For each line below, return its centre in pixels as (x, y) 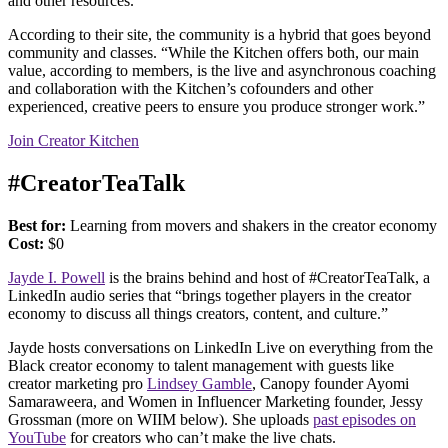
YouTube (37, 437)
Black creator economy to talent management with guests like (201, 365)
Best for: (37, 225)
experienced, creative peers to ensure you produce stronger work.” (216, 107)
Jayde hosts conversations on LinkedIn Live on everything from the (220, 347)
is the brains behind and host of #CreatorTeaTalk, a (267, 277)
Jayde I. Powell (56, 277)
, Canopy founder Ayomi (330, 383)
